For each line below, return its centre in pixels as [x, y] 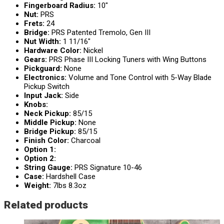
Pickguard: [44, 69]
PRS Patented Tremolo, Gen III [101, 33]
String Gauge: [49, 168]
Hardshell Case [71, 177]
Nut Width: [43, 42]
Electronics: [46, 78]
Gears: [36, 60]
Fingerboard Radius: [61, 6]
